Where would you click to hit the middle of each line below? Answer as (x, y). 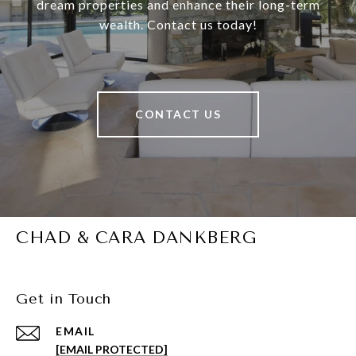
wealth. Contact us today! (178, 25)
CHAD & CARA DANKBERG (136, 238)
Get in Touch (64, 299)
